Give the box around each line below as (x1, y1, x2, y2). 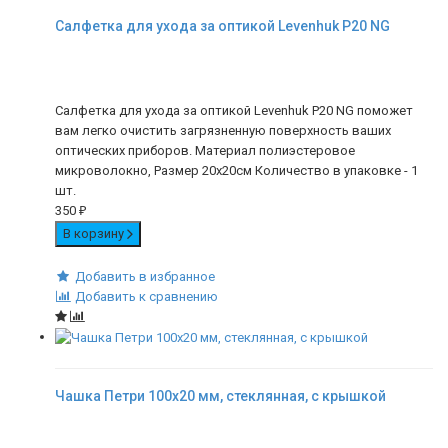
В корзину (63, 226, 127, 242)
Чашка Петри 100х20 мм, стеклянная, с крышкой (55, 387, 386, 404)
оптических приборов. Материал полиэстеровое (55, 143, 355, 159)
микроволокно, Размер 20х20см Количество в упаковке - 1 (55, 163, 418, 179)
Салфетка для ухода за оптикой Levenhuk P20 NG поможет (55, 103, 413, 119)
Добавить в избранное (74, 269, 215, 285)
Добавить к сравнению (74, 289, 218, 305)
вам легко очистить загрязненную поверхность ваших (55, 123, 391, 139)
